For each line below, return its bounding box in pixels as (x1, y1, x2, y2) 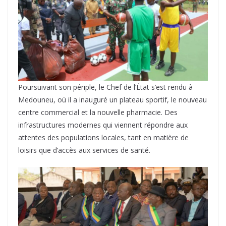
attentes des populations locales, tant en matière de (18, 133, 189, 143)
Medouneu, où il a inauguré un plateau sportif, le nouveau (18, 95, 207, 105)
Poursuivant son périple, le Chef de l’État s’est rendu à (18, 82, 193, 92)
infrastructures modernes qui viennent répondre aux (18, 120, 188, 130)
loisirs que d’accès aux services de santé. (18, 145, 150, 155)
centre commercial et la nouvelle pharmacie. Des (18, 107, 178, 118)
